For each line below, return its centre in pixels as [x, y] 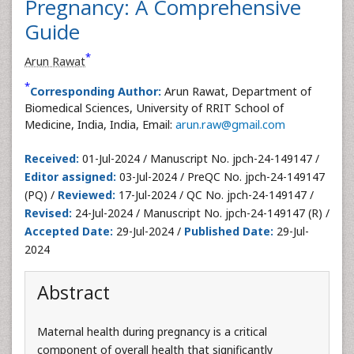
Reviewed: [87, 194]
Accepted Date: [69, 231]
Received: [52, 158]
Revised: [48, 213]
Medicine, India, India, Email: [100, 124]
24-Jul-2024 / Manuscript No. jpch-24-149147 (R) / [201, 213]
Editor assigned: [70, 176]
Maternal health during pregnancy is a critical [152, 331]
